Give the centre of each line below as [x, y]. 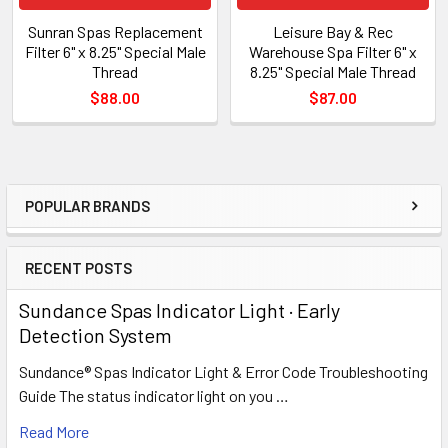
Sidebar [74, 225]
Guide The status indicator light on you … [154, 395]
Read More [54, 431]
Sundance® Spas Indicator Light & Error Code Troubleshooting [223, 371]
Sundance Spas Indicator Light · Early [179, 309]
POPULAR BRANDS [87, 205]
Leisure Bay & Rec [333, 31]
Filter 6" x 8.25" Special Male [115, 51]
